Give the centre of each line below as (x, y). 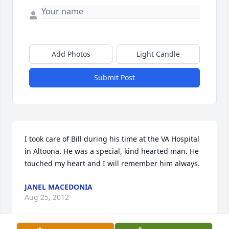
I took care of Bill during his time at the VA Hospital (112, 139)
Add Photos (71, 54)
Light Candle (158, 54)
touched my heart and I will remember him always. (112, 164)
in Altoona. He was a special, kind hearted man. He (112, 151)
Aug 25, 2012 (47, 197)
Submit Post (114, 78)
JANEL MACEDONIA (59, 187)
